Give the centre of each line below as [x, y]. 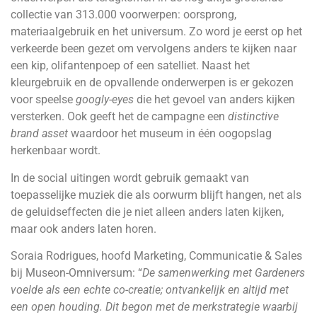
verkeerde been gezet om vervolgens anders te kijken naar [154, 49]
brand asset [41, 134]
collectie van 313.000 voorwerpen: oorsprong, [123, 15]
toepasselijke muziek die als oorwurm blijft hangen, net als [156, 195]
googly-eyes [106, 100]
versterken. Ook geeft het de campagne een [119, 117]
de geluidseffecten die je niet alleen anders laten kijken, [147, 212]
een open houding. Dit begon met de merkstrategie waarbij [154, 307]
